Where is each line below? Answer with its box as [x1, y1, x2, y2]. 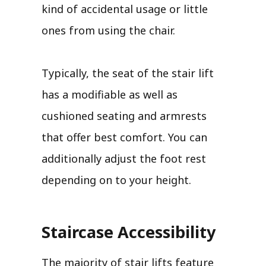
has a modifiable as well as [42, 87, 178, 102]
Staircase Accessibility [42, 220, 216, 243]
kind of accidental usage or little [42, 1, 208, 16]
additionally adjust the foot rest [42, 151, 206, 166]
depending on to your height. [42, 172, 191, 187]
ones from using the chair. [42, 23, 175, 37]
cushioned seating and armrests [42, 108, 207, 123]
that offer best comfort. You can [42, 129, 207, 144]
